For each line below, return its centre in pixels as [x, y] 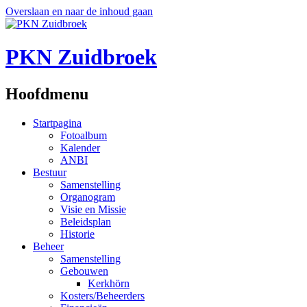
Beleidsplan [86, 221]
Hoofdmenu [47, 94]
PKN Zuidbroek [81, 57]
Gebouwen [84, 271]
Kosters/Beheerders [102, 295]
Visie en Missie [93, 209]
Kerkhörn [109, 283]
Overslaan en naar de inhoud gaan [79, 11]
